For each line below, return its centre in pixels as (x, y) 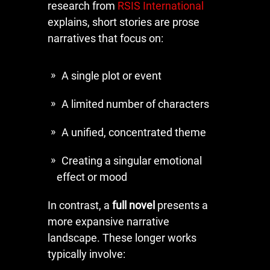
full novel (133, 205)
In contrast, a (80, 205)
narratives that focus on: (105, 38)
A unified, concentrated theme (134, 132)
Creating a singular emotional (132, 160)
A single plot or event (111, 75)
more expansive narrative (108, 221)
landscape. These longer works (122, 237)
